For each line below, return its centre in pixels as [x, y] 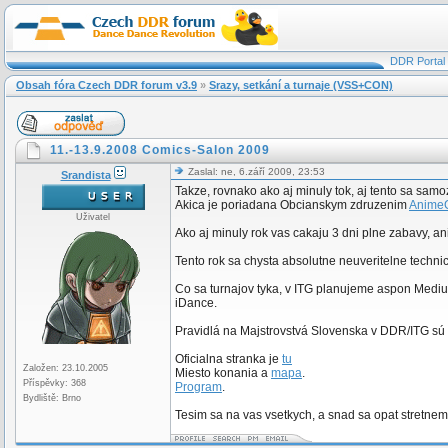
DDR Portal [417, 61]
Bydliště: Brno [52, 398]
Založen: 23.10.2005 [65, 368]
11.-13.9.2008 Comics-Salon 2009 [160, 150]
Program [198, 387]
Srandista [85, 175]
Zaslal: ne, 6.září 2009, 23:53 [255, 171]
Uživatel [93, 217]
